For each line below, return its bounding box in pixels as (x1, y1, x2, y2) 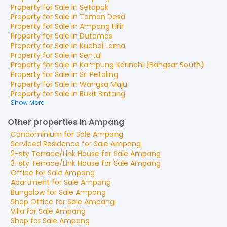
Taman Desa (80, 12, 125, 22)
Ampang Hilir (80, 21, 124, 31)
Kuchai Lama (80, 41, 125, 51)
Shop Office (11, 197, 53, 207)
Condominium (11, 129, 62, 139)
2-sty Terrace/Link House (11, 148, 99, 159)
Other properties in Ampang (8, 116, 124, 128)
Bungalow (11, 187, 45, 197)
